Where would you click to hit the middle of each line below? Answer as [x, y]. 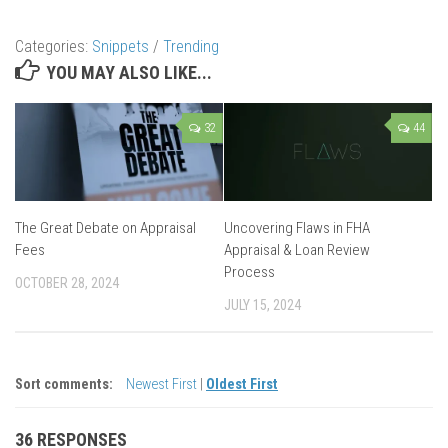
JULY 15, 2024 [262, 304]
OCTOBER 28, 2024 [67, 282]
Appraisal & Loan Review [297, 249]
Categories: [53, 46]
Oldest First [242, 384]
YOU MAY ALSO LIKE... [129, 72]
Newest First [163, 384]
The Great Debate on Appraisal [105, 227]
